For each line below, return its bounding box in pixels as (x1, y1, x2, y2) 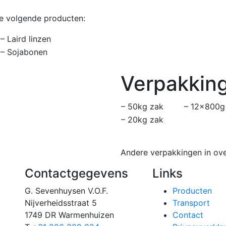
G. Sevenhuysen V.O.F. (25, 185, 108, 196)
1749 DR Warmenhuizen (25, 209, 114, 220)
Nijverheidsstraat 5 (25, 197, 97, 208)
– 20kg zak (121, 114, 163, 125)
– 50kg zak (121, 101, 163, 111)
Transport (173, 197, 210, 208)
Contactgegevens (25, 165, 128, 181)
